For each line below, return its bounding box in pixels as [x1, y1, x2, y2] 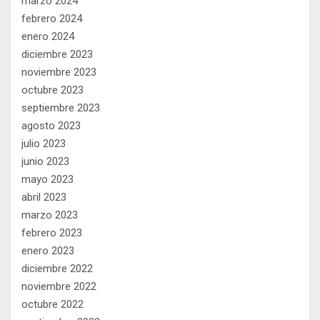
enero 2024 [21, 29, 74, 43]
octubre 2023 [21, 83, 84, 96]
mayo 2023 [21, 172, 74, 186]
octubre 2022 [21, 297, 84, 311]
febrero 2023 [21, 226, 82, 239]
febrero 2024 [21, 11, 82, 25]
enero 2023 [21, 244, 74, 257]
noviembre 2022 [21, 279, 96, 293]
